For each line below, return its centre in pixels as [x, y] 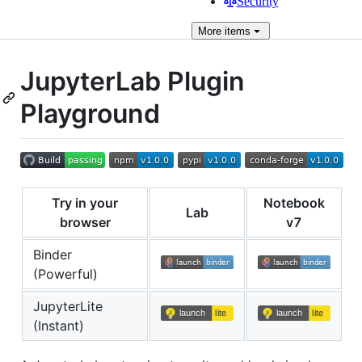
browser [85, 222]
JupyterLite [68, 306]
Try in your [85, 202]
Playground [90, 114]
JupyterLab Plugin [133, 81]
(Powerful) [65, 274]
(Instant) [59, 325]
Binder [53, 254]
